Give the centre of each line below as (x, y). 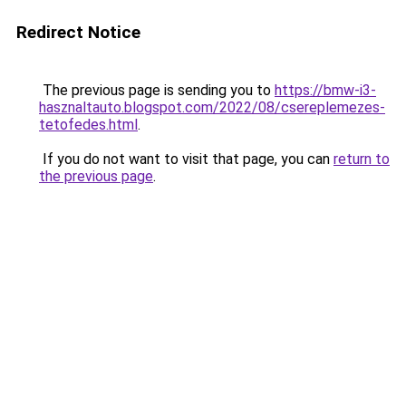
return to (362, 159)
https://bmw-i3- (325, 90)
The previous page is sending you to (157, 90)
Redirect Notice (78, 32)
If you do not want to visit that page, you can (186, 159)
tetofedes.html (88, 125)
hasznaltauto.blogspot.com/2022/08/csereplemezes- (212, 107)
